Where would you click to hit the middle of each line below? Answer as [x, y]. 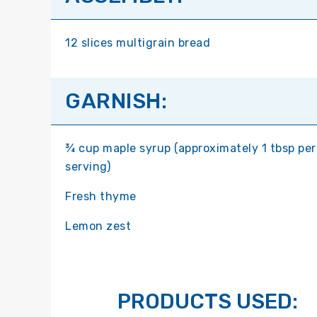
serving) [88, 167]
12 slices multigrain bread [138, 43]
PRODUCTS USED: [207, 302]
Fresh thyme [101, 197]
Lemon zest [98, 226]
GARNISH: [116, 102]
